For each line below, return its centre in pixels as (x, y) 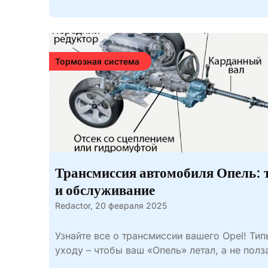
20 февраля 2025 (131, 205)
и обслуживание (105, 191)
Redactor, (74, 205)
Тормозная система (97, 61)
